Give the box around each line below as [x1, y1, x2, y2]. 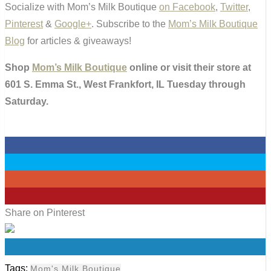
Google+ [54, 19, 91, 30]
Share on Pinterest [5, 207, 85, 218]
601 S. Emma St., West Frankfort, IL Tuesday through [5, 79, 246, 90]
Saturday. [5, 96, 48, 107]
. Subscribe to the [91, 19, 168, 30]
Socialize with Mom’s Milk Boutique [5, 2, 159, 13]
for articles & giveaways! [25, 36, 131, 47]
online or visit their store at [127, 62, 251, 73]
